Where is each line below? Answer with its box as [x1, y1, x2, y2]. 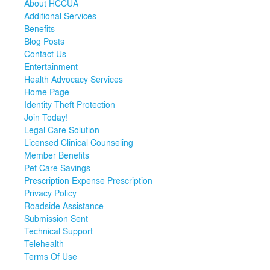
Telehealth [24, 237, 64, 250]
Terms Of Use [24, 250, 77, 263]
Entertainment [24, 60, 78, 73]
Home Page [24, 86, 69, 98]
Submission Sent [24, 212, 88, 225]
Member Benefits [24, 149, 89, 162]
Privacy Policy [24, 187, 77, 199]
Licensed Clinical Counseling [24, 136, 133, 149]
